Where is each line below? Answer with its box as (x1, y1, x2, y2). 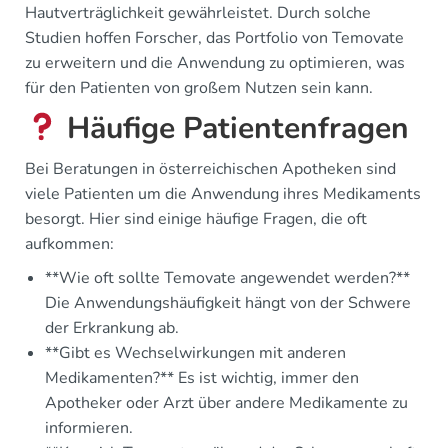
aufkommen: (25, 233, 114, 256)
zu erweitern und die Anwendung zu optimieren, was (25, 52, 405, 75)
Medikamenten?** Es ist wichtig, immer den (45, 367, 359, 390)
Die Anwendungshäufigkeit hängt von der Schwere (45, 292, 411, 315)
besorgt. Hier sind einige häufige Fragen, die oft (25, 208, 367, 231)
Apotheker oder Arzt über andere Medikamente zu (45, 392, 408, 415)
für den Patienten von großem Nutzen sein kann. (25, 77, 373, 100)
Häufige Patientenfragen (59, 108, 410, 150)
